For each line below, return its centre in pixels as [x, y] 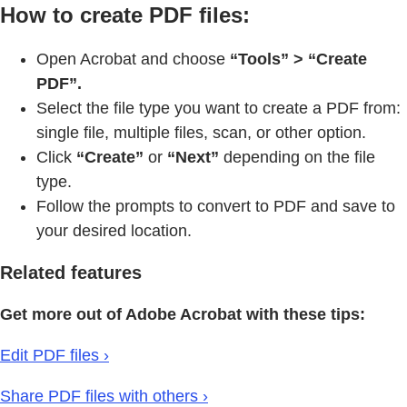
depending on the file [297, 157]
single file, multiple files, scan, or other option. [201, 132]
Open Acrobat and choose [133, 59]
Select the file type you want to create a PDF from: [218, 108]
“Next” [193, 157]
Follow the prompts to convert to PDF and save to [216, 206]
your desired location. [114, 230]
